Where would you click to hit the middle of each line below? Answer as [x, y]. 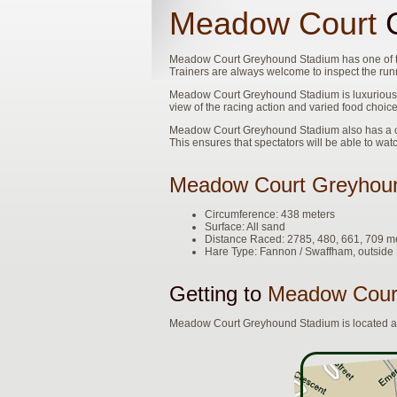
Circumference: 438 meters [270, 214]
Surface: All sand [245, 227]
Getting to [218, 294]
